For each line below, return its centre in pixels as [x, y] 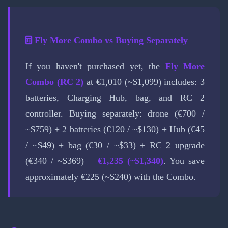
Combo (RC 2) [55, 82]
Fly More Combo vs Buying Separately [110, 40]
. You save [184, 161]
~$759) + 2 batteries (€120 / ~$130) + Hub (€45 [115, 129]
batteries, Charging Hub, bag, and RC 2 [115, 97]
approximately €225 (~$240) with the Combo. [111, 176]
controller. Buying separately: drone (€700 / [115, 113]
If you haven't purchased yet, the [95, 66]
